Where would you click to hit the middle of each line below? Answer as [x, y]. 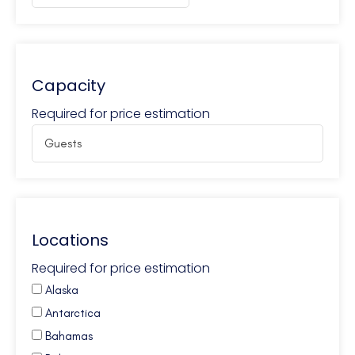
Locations [70, 240]
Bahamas [69, 336]
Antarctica [73, 313]
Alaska [62, 290]
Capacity [69, 86]
